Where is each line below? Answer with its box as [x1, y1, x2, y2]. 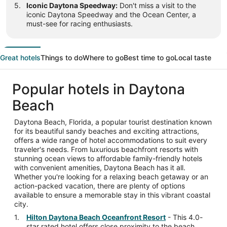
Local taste [174, 53, 211, 62]
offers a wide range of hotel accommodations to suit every [14, 136, 207, 145]
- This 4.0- [166, 213, 203, 222]
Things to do [41, 53, 83, 62]
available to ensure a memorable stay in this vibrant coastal [14, 191, 210, 200]
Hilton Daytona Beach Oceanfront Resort [26, 213, 166, 222]
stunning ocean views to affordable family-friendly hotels [14, 154, 202, 163]
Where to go [83, 53, 124, 62]
